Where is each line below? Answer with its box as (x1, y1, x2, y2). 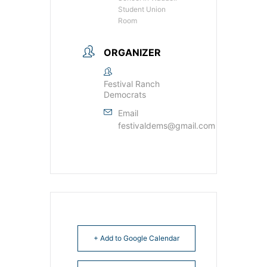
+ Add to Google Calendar (94, 234, 179, 243)
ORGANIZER (104, 46, 161, 58)
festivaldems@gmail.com (118, 120, 215, 131)
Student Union (118, 5, 166, 14)
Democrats (104, 89, 146, 100)
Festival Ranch (104, 79, 160, 89)
